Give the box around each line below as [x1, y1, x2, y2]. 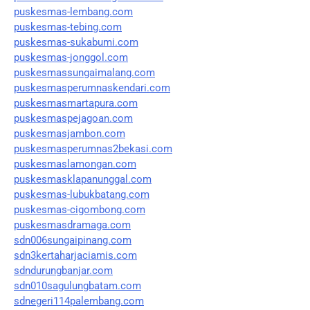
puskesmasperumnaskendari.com [14, 81, 170, 94]
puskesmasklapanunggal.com [14, 172, 152, 185]
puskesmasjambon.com [14, 127, 125, 140]
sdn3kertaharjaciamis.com [14, 248, 137, 262]
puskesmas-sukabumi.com [14, 35, 138, 48]
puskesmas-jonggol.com [14, 51, 128, 64]
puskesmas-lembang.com [14, 5, 133, 18]
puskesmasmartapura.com [14, 96, 138, 109]
